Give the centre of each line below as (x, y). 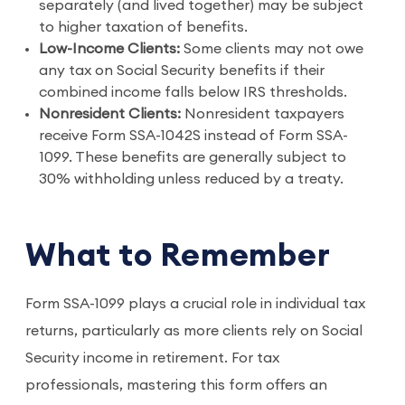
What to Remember (178, 256)
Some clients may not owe (273, 49)
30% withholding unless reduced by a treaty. (195, 179)
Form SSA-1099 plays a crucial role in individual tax (195, 304)
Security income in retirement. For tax (152, 358)
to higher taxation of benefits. (143, 27)
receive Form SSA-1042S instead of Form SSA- (193, 136)
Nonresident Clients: (110, 114)
